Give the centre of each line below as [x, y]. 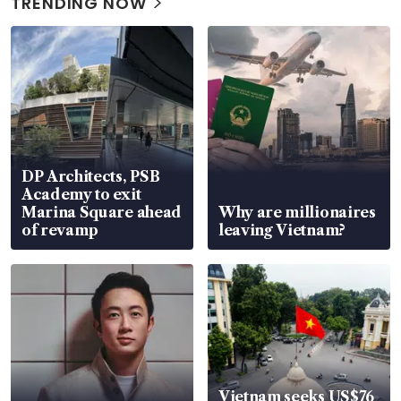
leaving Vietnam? [282, 230]
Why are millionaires [297, 212]
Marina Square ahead [102, 212]
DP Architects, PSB [91, 176]
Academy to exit [81, 194]
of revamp [60, 230]
